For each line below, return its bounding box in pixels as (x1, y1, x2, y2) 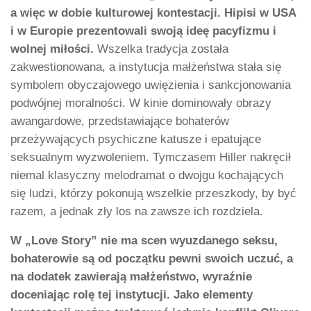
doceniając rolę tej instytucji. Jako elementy (10, 288, 253, 302)
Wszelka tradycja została (94, 42, 228, 56)
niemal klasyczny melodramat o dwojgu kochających (10, 168, 283, 182)
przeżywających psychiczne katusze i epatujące (10, 132, 261, 146)
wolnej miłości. (10, 42, 94, 56)
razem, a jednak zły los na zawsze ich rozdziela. (10, 204, 263, 218)
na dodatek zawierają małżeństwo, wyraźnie (10, 270, 252, 284)
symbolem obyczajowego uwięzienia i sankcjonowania (10, 78, 291, 92)
